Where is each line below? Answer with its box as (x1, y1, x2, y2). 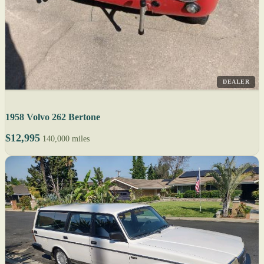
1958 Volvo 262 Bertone (5, 112, 100, 122)
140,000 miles (42, 134, 90, 143)
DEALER (223, 78, 249, 85)
